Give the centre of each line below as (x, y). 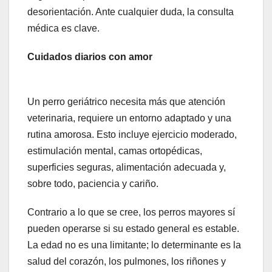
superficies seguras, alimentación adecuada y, (127, 168)
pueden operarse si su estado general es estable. (133, 229)
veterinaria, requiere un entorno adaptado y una (129, 118)
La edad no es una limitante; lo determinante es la (134, 245)
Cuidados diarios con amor (90, 57)
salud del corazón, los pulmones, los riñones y (127, 262)
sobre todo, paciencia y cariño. (93, 184)
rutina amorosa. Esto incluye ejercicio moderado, (132, 135)
